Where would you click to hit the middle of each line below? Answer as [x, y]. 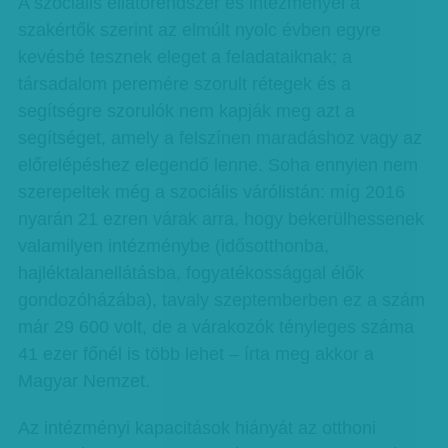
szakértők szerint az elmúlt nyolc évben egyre [199, 30]
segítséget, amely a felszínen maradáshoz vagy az [219, 138]
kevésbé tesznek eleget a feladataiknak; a [184, 57]
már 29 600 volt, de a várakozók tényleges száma [215, 327]
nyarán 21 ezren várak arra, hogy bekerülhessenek [220, 219]
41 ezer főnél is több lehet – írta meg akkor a [195, 354]
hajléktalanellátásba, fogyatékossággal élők [190, 273]
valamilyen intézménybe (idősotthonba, [173, 246]
